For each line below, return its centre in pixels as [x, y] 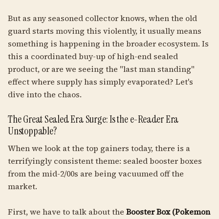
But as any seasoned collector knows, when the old [102, 18]
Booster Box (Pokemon [168, 212]
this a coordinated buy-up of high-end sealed [93, 56]
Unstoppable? [32, 131]
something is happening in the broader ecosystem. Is [108, 44]
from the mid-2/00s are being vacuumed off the [96, 174]
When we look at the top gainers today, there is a [99, 148]
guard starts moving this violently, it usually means [105, 31]
